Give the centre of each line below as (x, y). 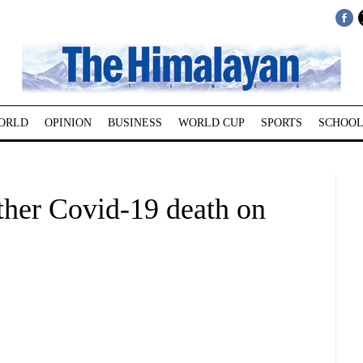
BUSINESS (135, 123)
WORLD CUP (211, 123)
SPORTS (281, 123)
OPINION (68, 123)
